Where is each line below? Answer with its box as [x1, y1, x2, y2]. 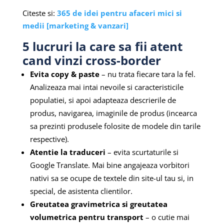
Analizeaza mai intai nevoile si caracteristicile [29, 81, 183, 92]
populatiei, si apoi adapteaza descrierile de [29, 94, 176, 105]
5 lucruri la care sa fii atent [22, 37, 182, 54]
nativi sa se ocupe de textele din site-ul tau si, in [29, 172, 193, 183]
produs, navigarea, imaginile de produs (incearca [29, 107, 197, 118]
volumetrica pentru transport [29, 211, 145, 222]
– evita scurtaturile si [105, 146, 178, 157]
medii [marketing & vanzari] [22, 20, 128, 30]
